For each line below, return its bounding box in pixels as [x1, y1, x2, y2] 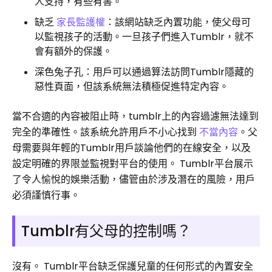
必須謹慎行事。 [12, 188, 80, 202]
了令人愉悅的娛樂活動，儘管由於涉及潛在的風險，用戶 [12, 172, 255, 186]
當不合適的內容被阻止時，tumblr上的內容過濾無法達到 [12, 109, 259, 123]
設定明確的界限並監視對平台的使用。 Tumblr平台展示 [12, 157, 253, 171]
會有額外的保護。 [35, 44, 112, 58]
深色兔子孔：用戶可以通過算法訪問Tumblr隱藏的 [35, 65, 254, 79]
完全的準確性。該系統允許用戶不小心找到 [12, 125, 199, 139]
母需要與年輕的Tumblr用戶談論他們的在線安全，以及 [12, 141, 251, 155]
